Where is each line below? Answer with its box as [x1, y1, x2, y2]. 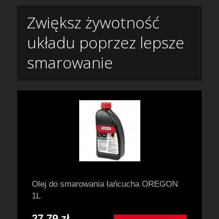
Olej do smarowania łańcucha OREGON [32, 179, 178, 189]
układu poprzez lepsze [27, 32, 184, 53]
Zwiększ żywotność [27, 12, 159, 33]
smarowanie [27, 52, 113, 73]
